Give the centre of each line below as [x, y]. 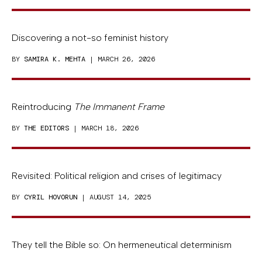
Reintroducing [43, 106]
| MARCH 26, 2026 [120, 59]
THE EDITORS [46, 128]
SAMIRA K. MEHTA [55, 59]
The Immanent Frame [119, 106]
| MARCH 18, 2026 [104, 128]
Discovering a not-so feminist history [90, 37]
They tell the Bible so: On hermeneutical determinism [122, 244]
